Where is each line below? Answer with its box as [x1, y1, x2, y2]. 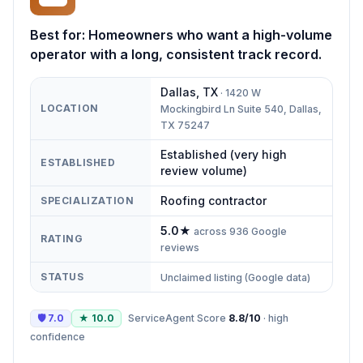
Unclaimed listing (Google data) [160, 271, 310, 284]
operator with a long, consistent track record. [30, 45, 322, 62]
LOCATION [41, 101, 99, 114]
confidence [30, 330, 85, 343]
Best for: [30, 26, 88, 43]
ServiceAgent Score [128, 311, 228, 324]
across [191, 224, 229, 237]
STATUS [41, 270, 84, 283]
